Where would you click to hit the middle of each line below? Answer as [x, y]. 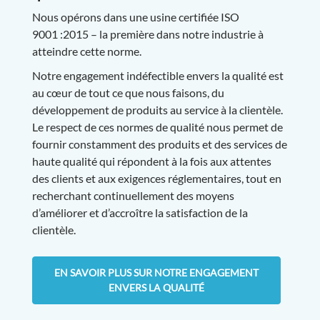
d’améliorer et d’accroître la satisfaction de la [140, 213]
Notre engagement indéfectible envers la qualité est [157, 76]
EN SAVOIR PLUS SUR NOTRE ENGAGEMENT [156, 273]
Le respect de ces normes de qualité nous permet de [157, 127]
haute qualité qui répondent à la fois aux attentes [151, 161]
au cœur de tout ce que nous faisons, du [128, 93]
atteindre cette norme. [86, 51]
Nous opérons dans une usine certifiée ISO [135, 17]
